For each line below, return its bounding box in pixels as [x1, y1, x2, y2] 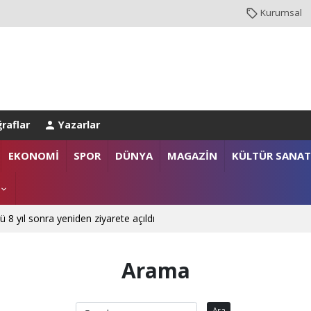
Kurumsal [260, 6, 303, 19]
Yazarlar [58, 117, 100, 131]
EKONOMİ [8, 149, 59, 163]
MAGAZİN [167, 149, 217, 163]
